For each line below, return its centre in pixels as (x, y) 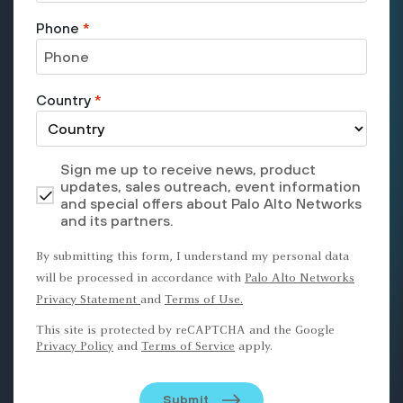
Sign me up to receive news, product (188, 169)
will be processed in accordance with (140, 278)
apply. (254, 347)
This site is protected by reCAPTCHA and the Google (185, 331)
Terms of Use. (204, 300)
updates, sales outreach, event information (210, 186)
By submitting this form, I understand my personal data (193, 257)
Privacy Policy (75, 347)
